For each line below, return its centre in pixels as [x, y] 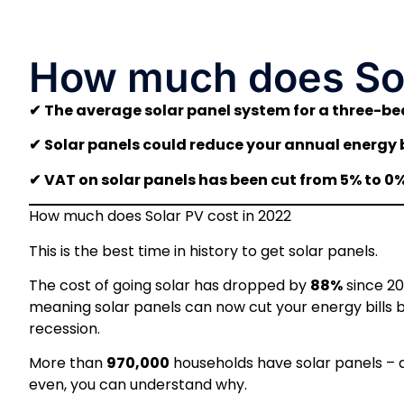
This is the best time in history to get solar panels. [203, 251]
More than [68, 363]
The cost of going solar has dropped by [170, 285]
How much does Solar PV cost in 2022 [160, 216]
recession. [64, 328]
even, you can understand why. [138, 385]
